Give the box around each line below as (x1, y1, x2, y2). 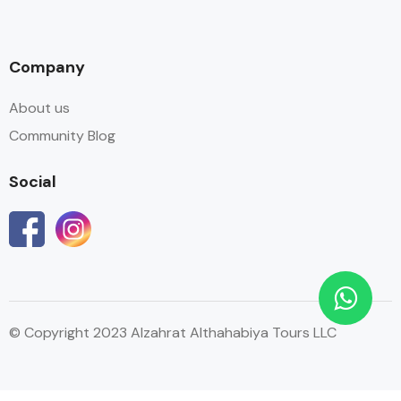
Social (9, 171, 56, 192)
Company (9, 56, 85, 78)
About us (9, 98, 70, 117)
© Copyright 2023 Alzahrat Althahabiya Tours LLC (9, 323, 337, 342)
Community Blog (9, 126, 115, 145)
